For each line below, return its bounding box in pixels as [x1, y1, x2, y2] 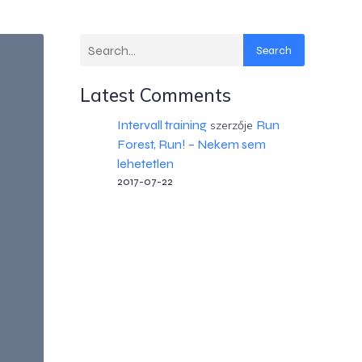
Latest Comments [80, 83, 231, 107]
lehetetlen [116, 156, 174, 171]
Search [255, 43, 292, 57]
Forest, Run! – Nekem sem [116, 137, 266, 152]
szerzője [206, 118, 256, 133]
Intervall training [116, 117, 207, 133]
